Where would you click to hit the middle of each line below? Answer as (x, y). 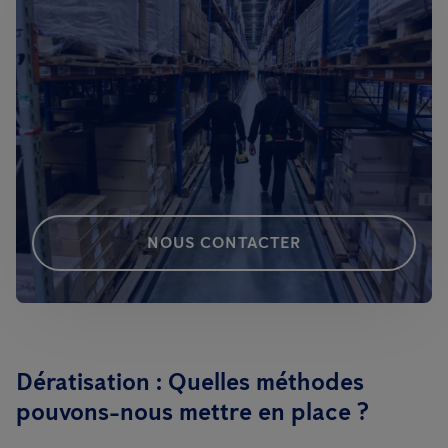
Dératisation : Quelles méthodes (190, 382)
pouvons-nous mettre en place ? (192, 412)
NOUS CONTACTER (224, 243)
